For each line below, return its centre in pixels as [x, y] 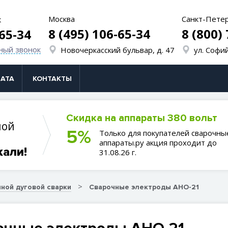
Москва [61, 19]
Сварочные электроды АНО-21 [144, 187]
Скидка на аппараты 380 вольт [141, 118]
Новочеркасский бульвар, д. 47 [117, 50]
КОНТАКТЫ [52, 79]
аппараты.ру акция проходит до [158, 142]
